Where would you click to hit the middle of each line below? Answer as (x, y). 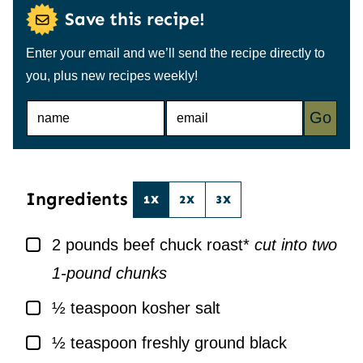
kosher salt (181, 307)
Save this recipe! (135, 19)
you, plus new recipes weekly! (112, 75)
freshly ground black (214, 342)
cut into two (296, 244)
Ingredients (79, 199)
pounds (92, 244)
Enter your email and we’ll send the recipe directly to (175, 53)
